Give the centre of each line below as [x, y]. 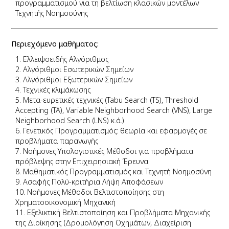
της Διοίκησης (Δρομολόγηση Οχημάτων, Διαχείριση [103, 222]
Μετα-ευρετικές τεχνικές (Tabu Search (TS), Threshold [110, 100]
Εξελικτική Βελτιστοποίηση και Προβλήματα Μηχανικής [118, 212]
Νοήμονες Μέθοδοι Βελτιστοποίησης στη [95, 192]
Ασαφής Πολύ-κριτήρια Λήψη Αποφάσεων [93, 181]
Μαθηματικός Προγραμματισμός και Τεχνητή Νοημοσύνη [117, 171]
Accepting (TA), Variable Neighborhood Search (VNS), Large [113, 110]
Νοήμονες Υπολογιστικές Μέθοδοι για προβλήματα [108, 151]
